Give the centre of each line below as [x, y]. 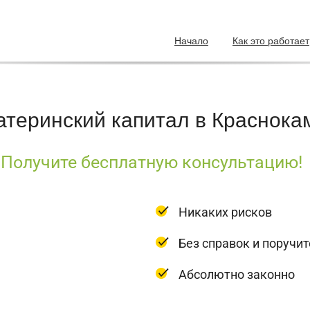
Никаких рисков [225, 212]
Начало [191, 40]
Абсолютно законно [237, 275]
